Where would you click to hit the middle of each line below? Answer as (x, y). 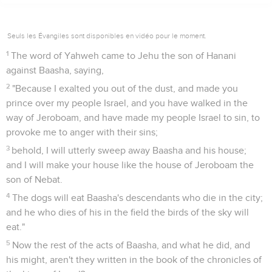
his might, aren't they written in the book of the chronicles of (134, 260)
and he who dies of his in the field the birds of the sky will (127, 212)
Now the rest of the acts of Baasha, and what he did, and (131, 245)
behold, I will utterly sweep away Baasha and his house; (129, 150)
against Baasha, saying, (55, 70)
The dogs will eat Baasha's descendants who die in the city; (138, 198)
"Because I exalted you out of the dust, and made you (125, 88)
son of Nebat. (34, 179)
